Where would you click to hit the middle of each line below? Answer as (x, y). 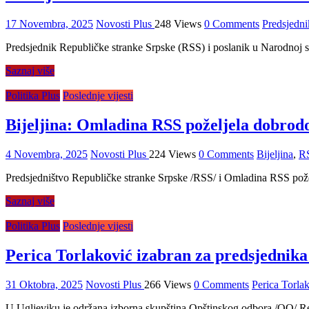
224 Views (172, 154)
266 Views (168, 285)
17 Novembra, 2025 (49, 24)
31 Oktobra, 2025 (44, 285)
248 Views (178, 24)
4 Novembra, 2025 (47, 154)
